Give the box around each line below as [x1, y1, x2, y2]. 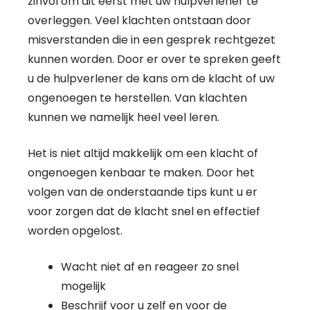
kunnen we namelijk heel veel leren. [28, 109, 219, 125]
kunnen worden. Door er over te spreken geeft [28, 51, 281, 67]
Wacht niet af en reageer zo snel [61, 258, 239, 275]
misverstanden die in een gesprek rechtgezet [28, 31, 275, 48]
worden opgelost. [28, 222, 122, 239]
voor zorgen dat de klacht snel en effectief [28, 203, 260, 219]
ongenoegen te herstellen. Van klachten [28, 89, 247, 106]
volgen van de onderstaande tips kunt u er [28, 183, 257, 200]
